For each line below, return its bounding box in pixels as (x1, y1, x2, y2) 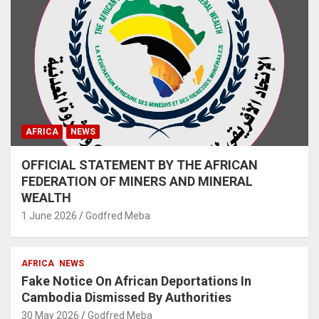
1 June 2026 (21, 210, 77, 222)
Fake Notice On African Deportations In (21, 273, 251, 289)
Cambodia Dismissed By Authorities (21, 290, 231, 305)
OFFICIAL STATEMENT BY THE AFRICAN (21, 157, 258, 173)
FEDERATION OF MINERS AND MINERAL (21, 174, 253, 189)
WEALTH (21, 190, 71, 206)
